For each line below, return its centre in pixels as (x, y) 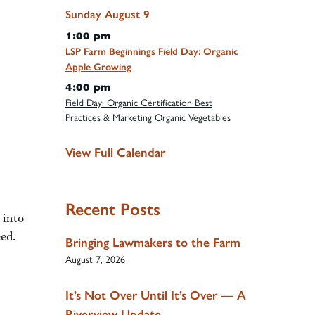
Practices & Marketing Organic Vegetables (148, 116)
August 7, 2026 (95, 259)
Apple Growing (98, 67)
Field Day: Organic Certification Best (139, 102)
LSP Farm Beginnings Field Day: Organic (151, 51)
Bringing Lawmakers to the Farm (153, 243)
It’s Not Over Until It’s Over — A (155, 295)
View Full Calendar (115, 152)
